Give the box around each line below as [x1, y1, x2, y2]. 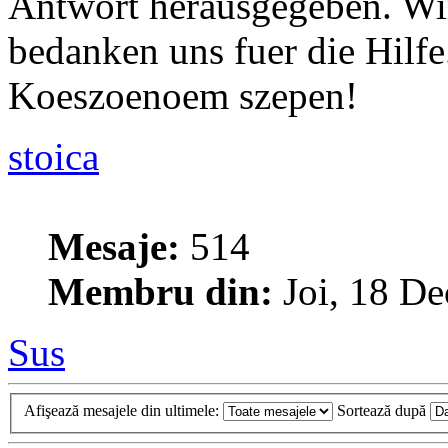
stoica [8, 135, 99, 179]
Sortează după [337, 401, 430, 419]
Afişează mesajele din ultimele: [24, 401, 223, 419]
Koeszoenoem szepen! [8, 74, 358, 118]
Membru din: [48, 270, 273, 314]
